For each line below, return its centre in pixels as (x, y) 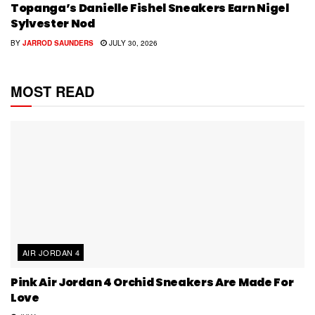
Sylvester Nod (53, 24)
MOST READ (52, 91)
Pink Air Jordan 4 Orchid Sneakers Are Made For (152, 283)
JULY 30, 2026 (132, 43)
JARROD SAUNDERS (58, 43)
